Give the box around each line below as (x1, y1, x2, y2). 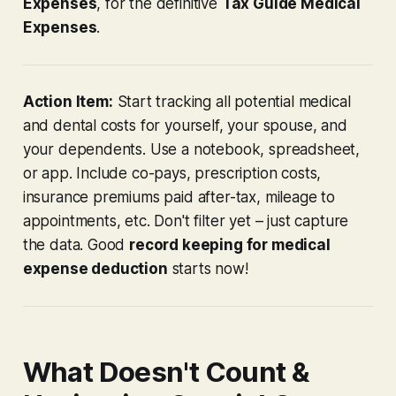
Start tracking (112, 92, 216, 110)
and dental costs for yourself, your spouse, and (22, 116, 347, 134)
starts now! (167, 259, 248, 278)
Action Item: (22, 92, 113, 110)
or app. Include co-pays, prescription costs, (22, 164, 322, 182)
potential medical (230, 92, 351, 110)
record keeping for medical (129, 235, 331, 254)
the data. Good (22, 235, 130, 254)
